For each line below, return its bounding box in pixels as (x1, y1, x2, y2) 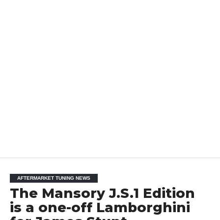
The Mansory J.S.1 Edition (9, 185, 195, 201)
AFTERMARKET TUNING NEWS (17, 175, 90, 181)
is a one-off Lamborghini (9, 199, 190, 216)
